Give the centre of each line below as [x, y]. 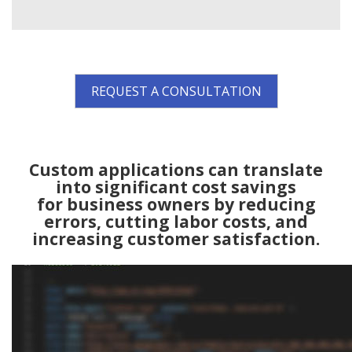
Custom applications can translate [176, 170]
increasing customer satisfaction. [176, 239]
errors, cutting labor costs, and [176, 222]
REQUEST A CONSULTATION [176, 91]
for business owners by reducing [176, 204]
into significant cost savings [176, 187]
